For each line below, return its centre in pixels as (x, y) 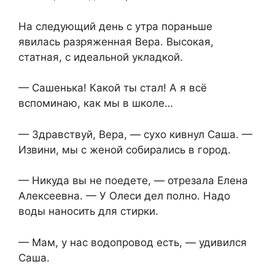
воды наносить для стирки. (88, 211)
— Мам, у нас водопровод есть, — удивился (133, 242)
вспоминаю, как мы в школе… (96, 103)
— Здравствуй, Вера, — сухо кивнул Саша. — (135, 134)
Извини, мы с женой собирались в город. (125, 149)
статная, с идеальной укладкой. (101, 57)
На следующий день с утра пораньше (115, 26)
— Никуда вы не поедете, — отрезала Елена (133, 181)
